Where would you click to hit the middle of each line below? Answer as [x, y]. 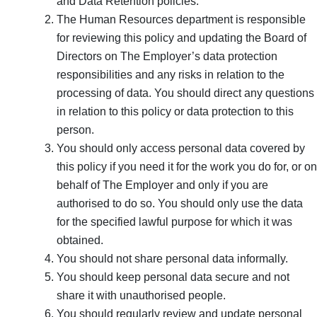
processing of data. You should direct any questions [185, 93]
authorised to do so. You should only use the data [180, 203]
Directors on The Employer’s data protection [167, 56]
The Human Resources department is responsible [181, 19]
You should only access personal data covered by [181, 148]
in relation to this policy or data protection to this [175, 111]
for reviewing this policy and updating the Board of [181, 38]
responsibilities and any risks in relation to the [171, 74]
